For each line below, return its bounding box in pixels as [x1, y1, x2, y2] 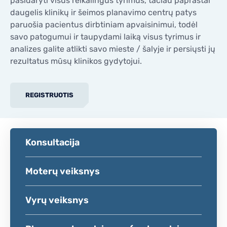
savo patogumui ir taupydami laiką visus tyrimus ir [10, 31, 201, 42]
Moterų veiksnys [25, 165, 100, 177]
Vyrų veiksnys [25, 194, 89, 206]
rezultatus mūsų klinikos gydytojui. [10, 56, 142, 66]
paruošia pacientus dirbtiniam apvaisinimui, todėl [10, 19, 198, 29]
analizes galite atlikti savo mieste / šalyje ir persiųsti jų [10, 44, 215, 54]
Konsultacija [25, 136, 80, 148]
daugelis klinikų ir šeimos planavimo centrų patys [10, 7, 197, 17]
